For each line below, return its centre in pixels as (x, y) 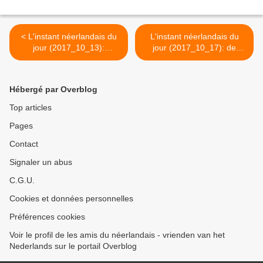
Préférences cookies (47, 217)
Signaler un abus (41, 162)
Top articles (31, 108)
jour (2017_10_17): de (194, 48)
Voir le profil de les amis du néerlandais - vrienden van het (117, 235)
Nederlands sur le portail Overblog (73, 246)
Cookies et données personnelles (71, 199)
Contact (24, 144)
